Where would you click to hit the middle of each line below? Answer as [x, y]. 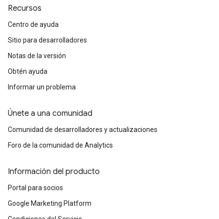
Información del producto [54, 172]
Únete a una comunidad [50, 113]
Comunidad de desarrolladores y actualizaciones [83, 130]
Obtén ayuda [28, 71]
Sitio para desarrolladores [47, 40]
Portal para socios [35, 188]
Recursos [25, 8]
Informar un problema [42, 87]
